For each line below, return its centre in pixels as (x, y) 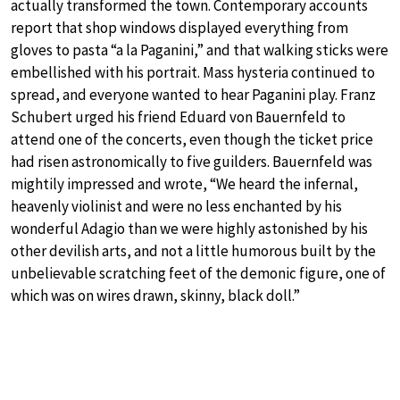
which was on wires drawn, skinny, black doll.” (155, 295)
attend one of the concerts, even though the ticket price (192, 139)
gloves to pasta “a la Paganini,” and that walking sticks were (200, 50)
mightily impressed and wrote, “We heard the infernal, (184, 183)
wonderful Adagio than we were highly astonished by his (189, 228)
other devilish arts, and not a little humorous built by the (193, 250)
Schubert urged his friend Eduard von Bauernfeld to (178, 117)
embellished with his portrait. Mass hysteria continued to (193, 72)
